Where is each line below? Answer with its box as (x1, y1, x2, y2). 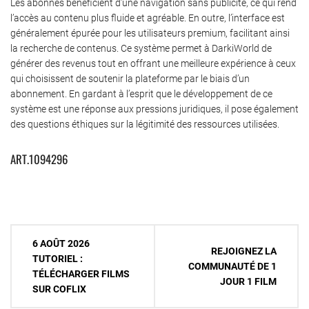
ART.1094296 (10, 150, 68, 168)
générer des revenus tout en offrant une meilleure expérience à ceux (10, 57, 296, 69)
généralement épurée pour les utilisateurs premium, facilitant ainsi (10, 27, 290, 39)
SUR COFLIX (32, 283, 86, 295)
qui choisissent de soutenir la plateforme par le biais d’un (10, 72, 250, 84)
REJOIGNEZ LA (211, 246, 277, 257)
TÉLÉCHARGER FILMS (32, 268, 130, 280)
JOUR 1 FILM (220, 276, 277, 288)
